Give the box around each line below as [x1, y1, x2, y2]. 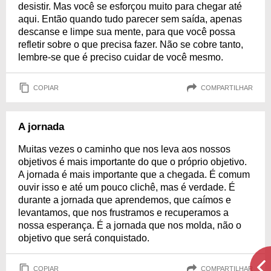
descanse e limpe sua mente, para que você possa [18, 27, 235, 37]
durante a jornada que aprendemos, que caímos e [18, 195, 231, 205]
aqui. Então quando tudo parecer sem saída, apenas [18, 14, 242, 24]
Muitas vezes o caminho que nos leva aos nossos [18, 144, 230, 154]
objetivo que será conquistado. [18, 233, 149, 243]
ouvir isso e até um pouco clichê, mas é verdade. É [18, 182, 235, 192]
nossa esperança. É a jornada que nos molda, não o [18, 220, 241, 230]
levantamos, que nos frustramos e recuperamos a [18, 207, 229, 218]
